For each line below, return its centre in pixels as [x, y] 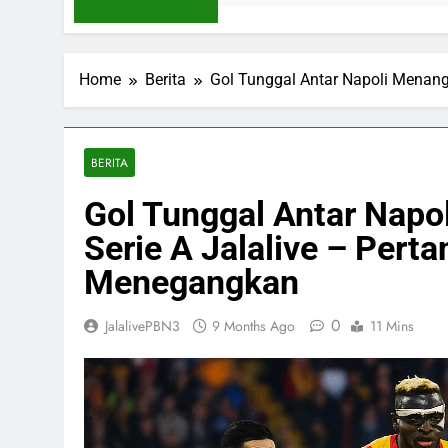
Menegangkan [191, 281]
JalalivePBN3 [142, 325]
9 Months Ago [253, 325]
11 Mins [392, 325]
